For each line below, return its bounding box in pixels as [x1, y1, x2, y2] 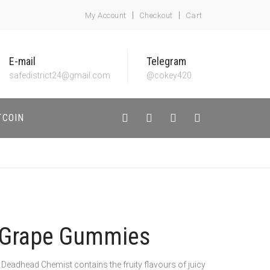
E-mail [9, 55, 36, 67]
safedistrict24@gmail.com [9, 71, 110, 80]
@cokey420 [146, 71, 192, 80]
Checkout [139, 11, 173, 20]
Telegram [146, 55, 186, 67]
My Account [84, 11, 127, 20]
